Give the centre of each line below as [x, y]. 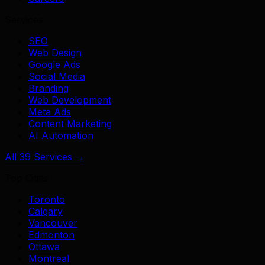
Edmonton [51, 235]
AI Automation [61, 135]
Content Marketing [70, 123]
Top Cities [27, 178]
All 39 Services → [45, 156]
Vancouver [53, 223]
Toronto [47, 199]
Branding [49, 88]
